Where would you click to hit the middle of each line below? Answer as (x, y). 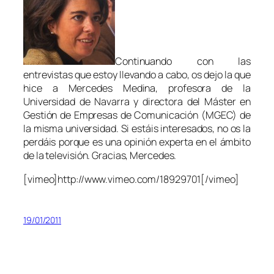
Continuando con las (183, 61)
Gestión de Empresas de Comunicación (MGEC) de (137, 115)
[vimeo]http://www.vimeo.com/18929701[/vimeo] (131, 179)
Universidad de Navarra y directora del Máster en (137, 102)
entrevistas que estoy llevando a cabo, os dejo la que (137, 75)
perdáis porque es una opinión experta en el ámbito (137, 142)
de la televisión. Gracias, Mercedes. (100, 156)
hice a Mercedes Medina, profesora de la (137, 88)
